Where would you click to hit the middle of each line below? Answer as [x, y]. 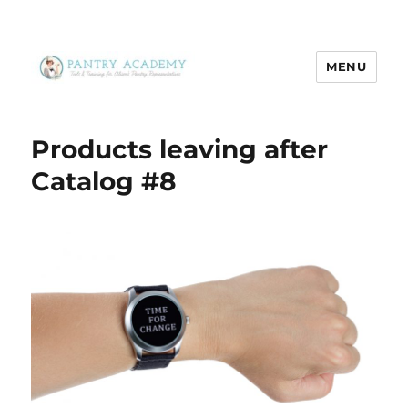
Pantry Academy [124, 109]
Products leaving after [180, 149]
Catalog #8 [104, 181]
